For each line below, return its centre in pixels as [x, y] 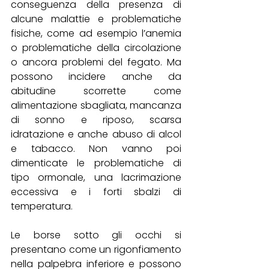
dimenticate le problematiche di [96, 163]
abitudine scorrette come [96, 91]
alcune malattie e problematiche [96, 19]
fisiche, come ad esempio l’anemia [96, 34]
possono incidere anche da [96, 77]
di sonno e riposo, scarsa [96, 120]
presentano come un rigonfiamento [96, 250]
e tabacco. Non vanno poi [96, 149]
